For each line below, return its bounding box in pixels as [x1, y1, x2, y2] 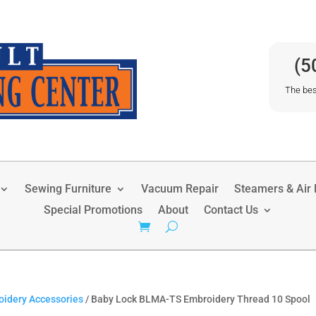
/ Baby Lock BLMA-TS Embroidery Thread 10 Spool [83, 293, 310, 305]
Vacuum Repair [140, 182, 219, 196]
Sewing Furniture [24, 182, 111, 196]
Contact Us [204, 203, 258, 217]
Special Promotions [44, 203, 142, 217]
